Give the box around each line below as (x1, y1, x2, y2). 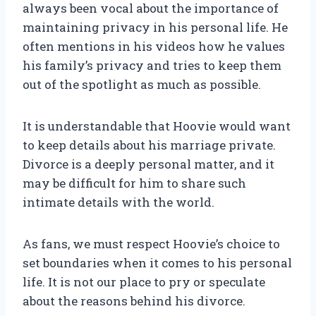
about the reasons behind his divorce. (23, 293, 245, 310)
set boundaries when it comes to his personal (23, 255, 292, 272)
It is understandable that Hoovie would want (23, 118, 291, 135)
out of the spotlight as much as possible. (23, 76, 261, 93)
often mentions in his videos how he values (23, 38, 285, 55)
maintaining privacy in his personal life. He (23, 19, 288, 36)
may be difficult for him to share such (23, 175, 246, 192)
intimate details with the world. (23, 194, 214, 211)
